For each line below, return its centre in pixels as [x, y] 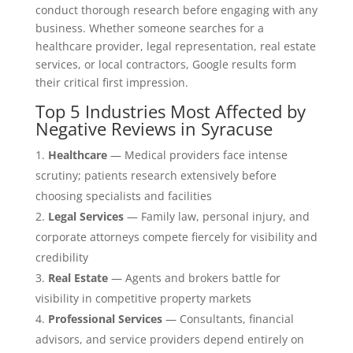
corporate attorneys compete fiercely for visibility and [176, 237]
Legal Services [85, 217]
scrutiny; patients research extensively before [156, 176]
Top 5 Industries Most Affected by [170, 111]
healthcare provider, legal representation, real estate [175, 46]
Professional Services [105, 319]
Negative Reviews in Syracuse [154, 129]
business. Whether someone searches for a [149, 28]
